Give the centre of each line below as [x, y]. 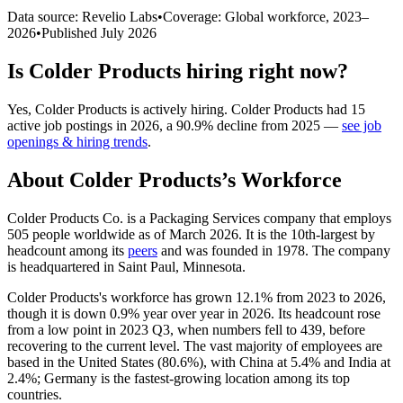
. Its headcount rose [326, 313]
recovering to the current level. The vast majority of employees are [195, 345]
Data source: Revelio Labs [82, 16]
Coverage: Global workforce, [248, 16]
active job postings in [69, 125]
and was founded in [217, 250]
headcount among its [67, 250]
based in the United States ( [85, 362]
